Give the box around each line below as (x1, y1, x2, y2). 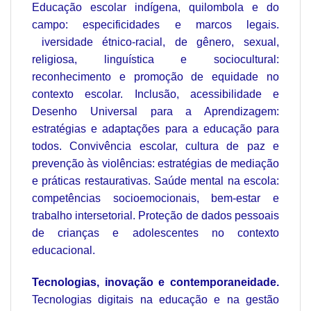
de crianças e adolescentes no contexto (32, 227, 279, 239)
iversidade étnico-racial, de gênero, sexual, (32, 36, 279, 49)
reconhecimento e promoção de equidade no (32, 71, 279, 83)
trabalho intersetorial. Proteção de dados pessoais (32, 210, 279, 222)
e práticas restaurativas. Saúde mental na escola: (32, 175, 279, 187)
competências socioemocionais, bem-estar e (32, 192, 279, 205)
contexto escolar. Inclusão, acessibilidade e (32, 88, 279, 101)
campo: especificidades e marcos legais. (32, 19, 279, 31)
